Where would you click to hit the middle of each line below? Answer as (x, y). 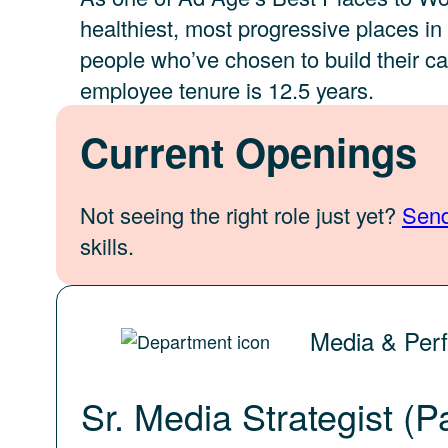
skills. (107, 245)
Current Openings (248, 151)
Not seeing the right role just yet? (241, 214)
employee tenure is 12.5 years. (227, 89)
